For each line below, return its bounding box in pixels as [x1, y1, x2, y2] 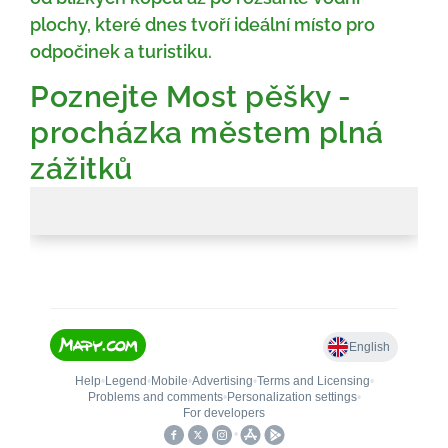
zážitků [30, 151, 133, 187]
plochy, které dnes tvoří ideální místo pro [30, 13, 375, 35]
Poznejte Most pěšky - [30, 79, 352, 115]
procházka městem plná [30, 115, 384, 151]
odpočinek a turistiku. [30, 40, 212, 62]
